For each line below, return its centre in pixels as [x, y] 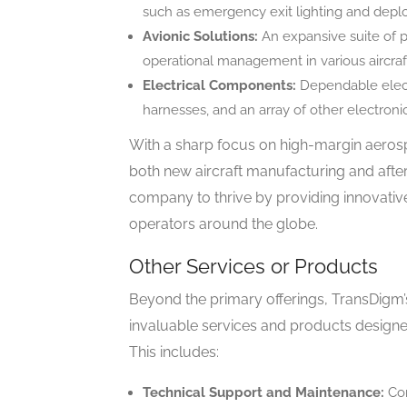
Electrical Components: [219, 86]
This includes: [174, 352]
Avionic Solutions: [200, 37]
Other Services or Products [253, 267]
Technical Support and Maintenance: [263, 393]
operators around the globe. [223, 224]
